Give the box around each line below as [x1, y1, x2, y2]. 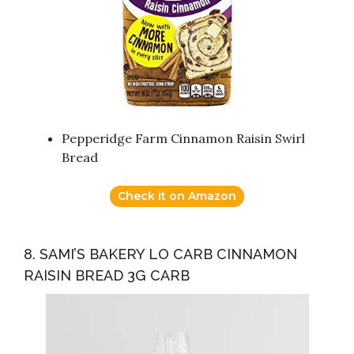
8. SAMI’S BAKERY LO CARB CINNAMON [24, 246, 297, 263]
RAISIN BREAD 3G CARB [24, 267, 190, 284]
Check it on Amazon [118, 189, 236, 204]
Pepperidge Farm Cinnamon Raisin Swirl [62, 130, 305, 147]
